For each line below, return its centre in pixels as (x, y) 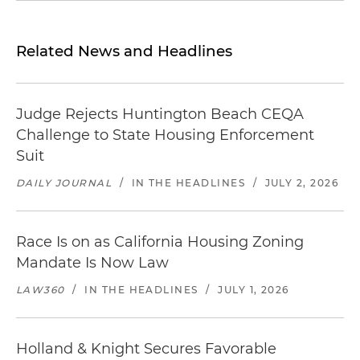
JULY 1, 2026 (254, 290)
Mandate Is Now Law (92, 263)
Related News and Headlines (124, 51)
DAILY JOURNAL (64, 183)
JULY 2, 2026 (302, 183)
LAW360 (41, 290)
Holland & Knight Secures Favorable (146, 349)
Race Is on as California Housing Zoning (160, 242)
